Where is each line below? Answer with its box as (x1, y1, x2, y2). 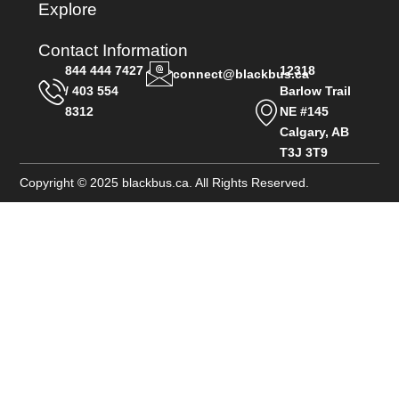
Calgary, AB (280, 125, 350, 140)
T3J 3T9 (280, 145, 329, 160)
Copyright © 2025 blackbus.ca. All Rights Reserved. (20, 175, 310, 191)
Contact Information (37, 41, 188, 61)
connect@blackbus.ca (172, 66, 309, 81)
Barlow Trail (280, 84, 352, 99)
